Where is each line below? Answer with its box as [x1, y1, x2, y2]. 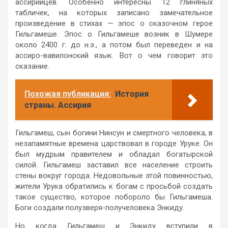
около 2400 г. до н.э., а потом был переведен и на [15, 40, 213, 49]
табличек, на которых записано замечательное [15, 8, 213, 17]
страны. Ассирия [24, 100, 91, 110]
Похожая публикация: [24, 89, 111, 99]
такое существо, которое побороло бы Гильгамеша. [15, 192, 213, 202]
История [115, 89, 149, 99]
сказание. [15, 61, 49, 71]
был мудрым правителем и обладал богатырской [15, 149, 213, 159]
